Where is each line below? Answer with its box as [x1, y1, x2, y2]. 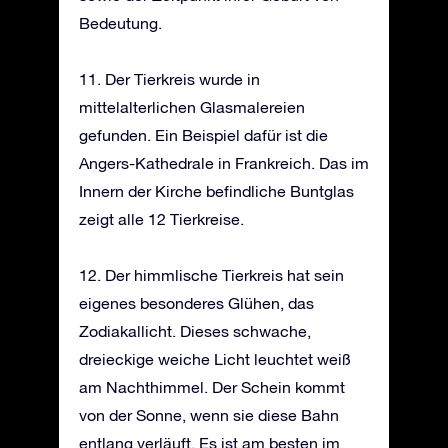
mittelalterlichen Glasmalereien [79, 97, 305, 116]
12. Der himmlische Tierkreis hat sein [79, 265, 344, 284]
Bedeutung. [79, 13, 162, 32]
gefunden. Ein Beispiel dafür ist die [79, 125, 328, 144]
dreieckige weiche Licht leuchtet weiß [79, 349, 351, 368]
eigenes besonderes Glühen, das [79, 293, 314, 312]
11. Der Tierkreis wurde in [79, 69, 260, 88]
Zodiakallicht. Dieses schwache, [79, 321, 311, 340]
